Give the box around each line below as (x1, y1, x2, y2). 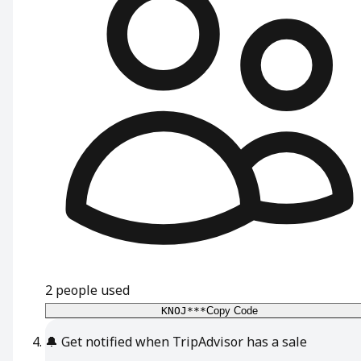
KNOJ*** (161, 304, 206, 317)
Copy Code (206, 304, 258, 317)
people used (56, 280, 130, 299)
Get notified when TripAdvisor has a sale (61, 332, 307, 351)
